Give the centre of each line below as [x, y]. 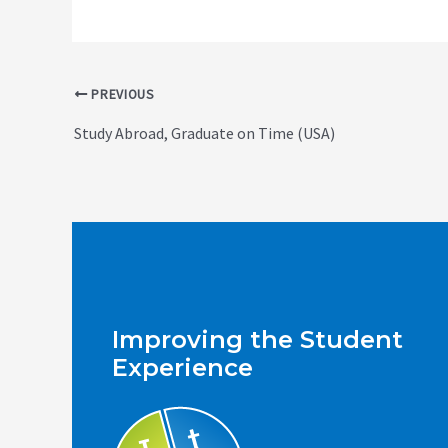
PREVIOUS [121, 95]
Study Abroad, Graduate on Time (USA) [204, 133]
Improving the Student [257, 340]
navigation [108, 115]
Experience [182, 368]
